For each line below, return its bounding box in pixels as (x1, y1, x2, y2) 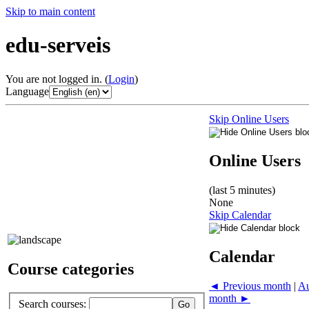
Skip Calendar (209, 208, 271, 221)
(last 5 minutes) (209, 183, 275, 196)
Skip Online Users (209, 112, 289, 125)
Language (6, 85, 49, 97)
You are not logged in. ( (6, 72, 108, 85)
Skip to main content (6, 6, 95, 17)
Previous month (220, 279, 291, 292)
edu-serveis (6, 32, 110, 58)
